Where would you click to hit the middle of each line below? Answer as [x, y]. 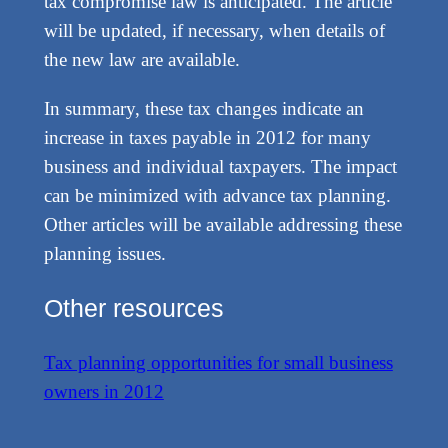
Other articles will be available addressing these [222, 224]
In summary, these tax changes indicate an [203, 108]
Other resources [133, 307]
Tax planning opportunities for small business [218, 362]
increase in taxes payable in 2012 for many [207, 137]
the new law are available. [141, 60]
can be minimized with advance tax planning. [217, 195]
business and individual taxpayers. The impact [220, 166]
